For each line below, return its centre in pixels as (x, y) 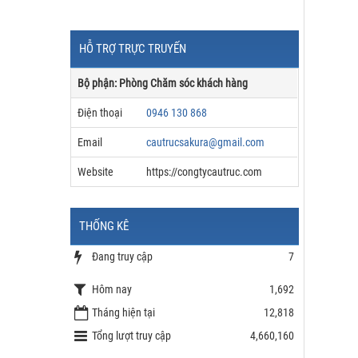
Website (95, 172)
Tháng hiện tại (123, 312)
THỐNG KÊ (104, 226)
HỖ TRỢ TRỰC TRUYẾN (133, 49)
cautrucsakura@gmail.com (205, 142)
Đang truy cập (122, 257)
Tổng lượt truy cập (131, 336)
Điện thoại (100, 113)
